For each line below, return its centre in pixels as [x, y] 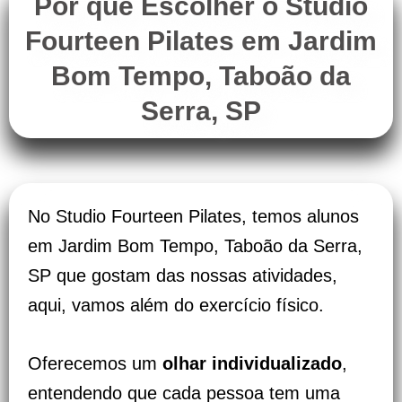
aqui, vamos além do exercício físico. [176, 306]
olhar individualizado [252, 364]
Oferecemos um [95, 364]
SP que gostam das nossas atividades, [183, 276]
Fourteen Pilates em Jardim [201, 41]
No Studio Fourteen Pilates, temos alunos [193, 217]
